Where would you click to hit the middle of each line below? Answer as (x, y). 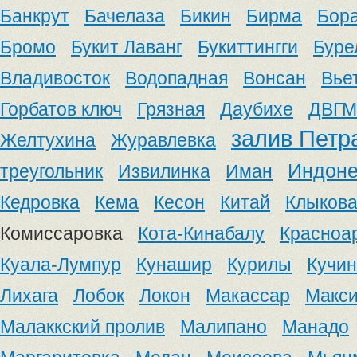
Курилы (259, 265)
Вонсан (275, 78)
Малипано (224, 327)
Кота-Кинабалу (201, 233)
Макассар (248, 296)
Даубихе (257, 109)
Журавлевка (163, 140)
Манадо (316, 327)
